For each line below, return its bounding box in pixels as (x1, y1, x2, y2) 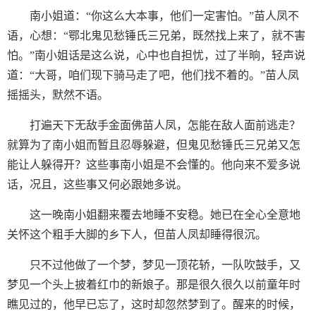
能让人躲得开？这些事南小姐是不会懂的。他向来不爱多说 (7, 159, 300, 171)
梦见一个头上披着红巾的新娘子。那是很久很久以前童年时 (7, 279, 300, 291)
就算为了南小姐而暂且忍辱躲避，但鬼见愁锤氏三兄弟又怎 (7, 139, 300, 151)
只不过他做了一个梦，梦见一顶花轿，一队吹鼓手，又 (30, 259, 300, 271)
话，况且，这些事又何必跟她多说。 (7, 178, 188, 190)
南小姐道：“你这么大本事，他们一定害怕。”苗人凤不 (30, 10, 299, 22)
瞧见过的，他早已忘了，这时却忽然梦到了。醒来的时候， (7, 298, 300, 310)
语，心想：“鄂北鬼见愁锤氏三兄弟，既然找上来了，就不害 (7, 30, 305, 42)
